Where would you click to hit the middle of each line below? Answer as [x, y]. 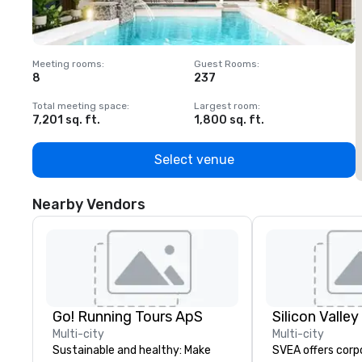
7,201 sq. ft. [66, 120]
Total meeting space [80, 106]
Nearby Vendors [89, 204]
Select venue [194, 160]
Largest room [226, 106]
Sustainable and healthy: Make [132, 350]
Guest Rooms [225, 64]
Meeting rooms [67, 64]
